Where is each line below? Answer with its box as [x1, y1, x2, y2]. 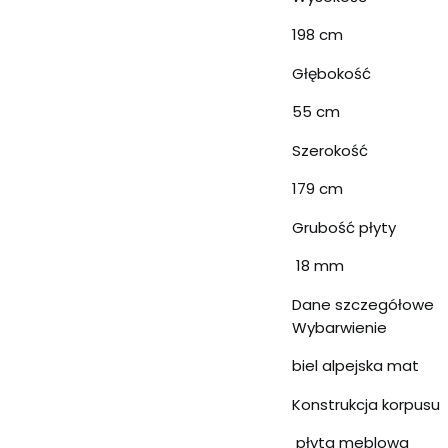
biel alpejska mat [292, 354, 419, 376]
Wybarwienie [292, 316, 387, 338]
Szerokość [292, 139, 368, 161]
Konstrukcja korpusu [292, 393, 440, 415]
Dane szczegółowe [292, 293, 434, 315]
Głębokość [292, 62, 371, 84]
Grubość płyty [292, 216, 396, 238]
